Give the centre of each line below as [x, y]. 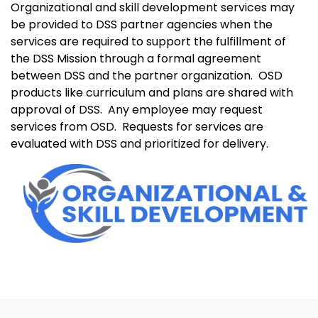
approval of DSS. [56, 109]
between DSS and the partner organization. [132, 75]
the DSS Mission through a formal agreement [136, 58]
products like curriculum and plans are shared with [152, 92]
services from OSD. [64, 126]
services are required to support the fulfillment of [148, 41]
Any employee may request [185, 109]
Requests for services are [193, 126]
